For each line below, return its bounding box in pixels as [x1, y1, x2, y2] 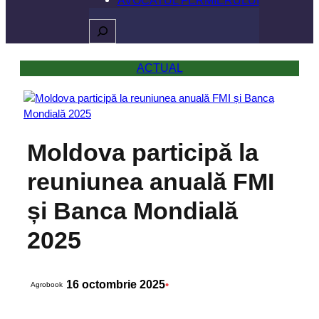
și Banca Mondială [27, 197, 238, 224]
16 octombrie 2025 [66, 278, 165, 291]
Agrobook [31, 280, 63, 288]
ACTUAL [136, 61, 183, 74]
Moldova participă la [27, 138, 258, 166]
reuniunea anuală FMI [27, 167, 274, 195]
